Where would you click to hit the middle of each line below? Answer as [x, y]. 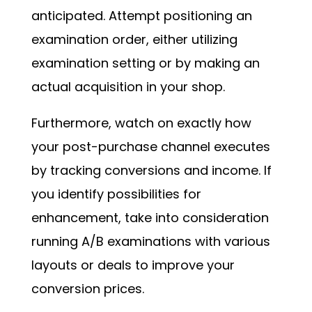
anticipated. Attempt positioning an [141, 16]
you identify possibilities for [116, 194]
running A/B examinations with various [150, 242]
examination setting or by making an [145, 63]
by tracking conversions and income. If [151, 171]
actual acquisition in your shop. [128, 87]
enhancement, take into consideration [150, 218]
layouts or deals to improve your [133, 265]
